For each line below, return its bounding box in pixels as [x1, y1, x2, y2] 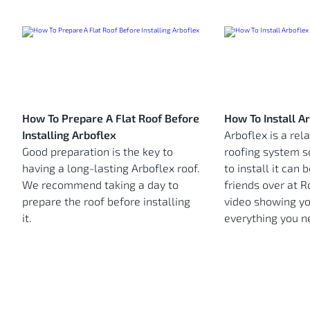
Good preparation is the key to [22, 145, 173, 158]
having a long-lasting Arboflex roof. [22, 161, 200, 175]
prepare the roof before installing [22, 194, 190, 208]
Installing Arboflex [22, 128, 116, 142]
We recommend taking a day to [22, 178, 179, 192]
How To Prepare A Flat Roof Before [22, 111, 199, 125]
